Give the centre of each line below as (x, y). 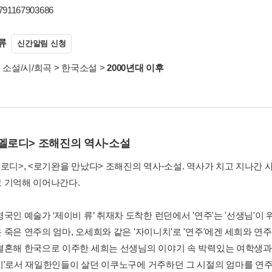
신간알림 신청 (42, 43)
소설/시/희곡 (27, 68)
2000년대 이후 (135, 68)
